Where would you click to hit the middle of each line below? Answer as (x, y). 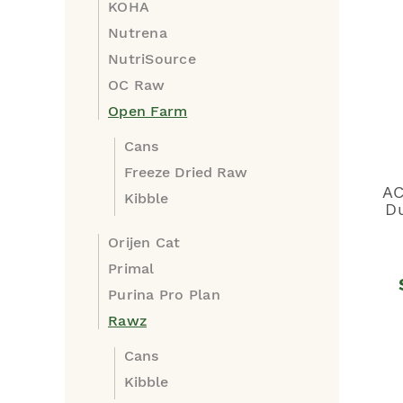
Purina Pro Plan (164, 295)
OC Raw (137, 85)
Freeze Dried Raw (186, 172)
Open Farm (148, 111)
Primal (131, 269)
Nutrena (138, 33)
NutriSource (152, 59)
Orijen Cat (144, 242)
